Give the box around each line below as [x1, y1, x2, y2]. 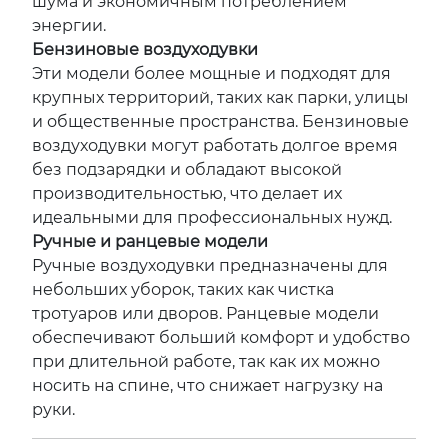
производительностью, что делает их [32, 184, 342, 203]
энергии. [32, 16, 106, 35]
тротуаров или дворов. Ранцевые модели [32, 304, 379, 323]
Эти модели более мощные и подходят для [32, 64, 391, 83]
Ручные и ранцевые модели [32, 232, 268, 251]
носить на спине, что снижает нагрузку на [32, 376, 383, 395]
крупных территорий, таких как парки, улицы [32, 88, 409, 107]
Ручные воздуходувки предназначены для [32, 256, 388, 275]
